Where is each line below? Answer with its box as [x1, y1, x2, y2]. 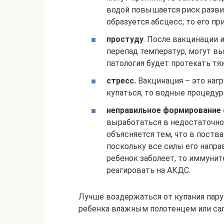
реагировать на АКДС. [106, 165, 190, 175]
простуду [106, 34, 143, 44]
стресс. [106, 76, 136, 86]
